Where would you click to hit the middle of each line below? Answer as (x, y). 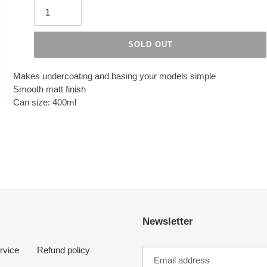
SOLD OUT (150, 45)
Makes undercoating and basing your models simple (115, 76)
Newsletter (168, 222)
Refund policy (63, 250)
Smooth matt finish (50, 89)
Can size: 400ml (45, 103)
